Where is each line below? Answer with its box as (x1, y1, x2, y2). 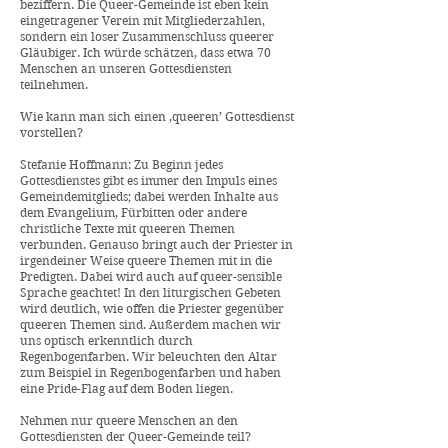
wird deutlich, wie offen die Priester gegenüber (20, 301, 284, 316)
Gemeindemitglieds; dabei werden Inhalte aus (20, 189, 278, 204)
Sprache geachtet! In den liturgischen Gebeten (20, 285, 281, 300)
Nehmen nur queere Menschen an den (20, 413, 238, 428)
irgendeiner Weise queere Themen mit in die (20, 253, 272, 268)
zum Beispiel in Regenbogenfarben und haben (20, 365, 281, 380)
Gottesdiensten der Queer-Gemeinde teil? (20, 429, 251, 444)
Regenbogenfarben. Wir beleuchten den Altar (20, 349, 277, 364)
